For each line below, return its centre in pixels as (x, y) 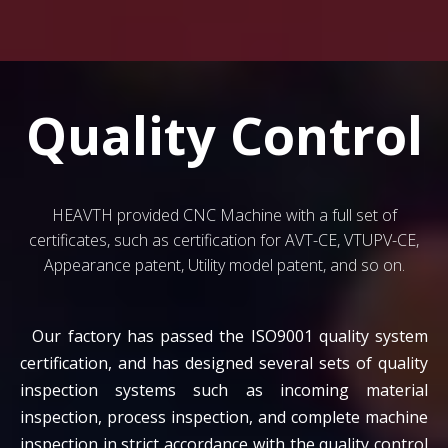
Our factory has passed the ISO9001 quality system (224, 336)
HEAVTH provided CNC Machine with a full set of (224, 215)
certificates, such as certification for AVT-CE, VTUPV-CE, (224, 240)
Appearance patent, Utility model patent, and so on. (224, 265)
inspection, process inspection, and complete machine (224, 417)
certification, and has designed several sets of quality (224, 363)
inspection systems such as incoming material (224, 390)
